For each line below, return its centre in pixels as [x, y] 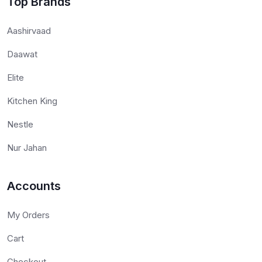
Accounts [34, 186]
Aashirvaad [29, 31]
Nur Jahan [27, 148]
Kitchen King [32, 101]
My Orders [28, 215]
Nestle [20, 125]
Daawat [22, 54]
